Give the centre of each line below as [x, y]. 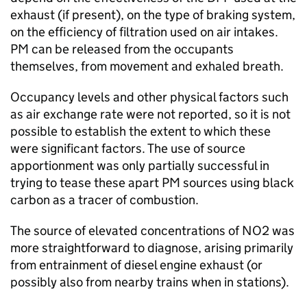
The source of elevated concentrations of [126, 231]
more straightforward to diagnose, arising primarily [152, 248]
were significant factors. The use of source [128, 148]
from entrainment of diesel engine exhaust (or [136, 265]
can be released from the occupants [131, 49]
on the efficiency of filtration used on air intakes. [144, 32]
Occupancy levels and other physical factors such [149, 97]
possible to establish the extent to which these [140, 131]
